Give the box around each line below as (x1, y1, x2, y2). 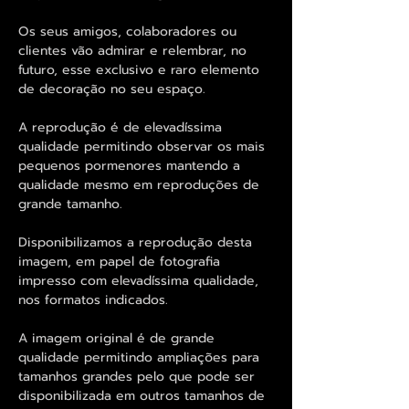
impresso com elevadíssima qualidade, (18, 270, 258, 290)
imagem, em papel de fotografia (18, 251, 220, 271)
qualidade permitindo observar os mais (18, 136, 265, 156)
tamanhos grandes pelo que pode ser (18, 366, 255, 386)
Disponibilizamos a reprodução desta (18, 232, 252, 252)
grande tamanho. (18, 194, 127, 214)
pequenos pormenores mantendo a (18, 155, 240, 175)
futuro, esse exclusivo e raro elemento (18, 59, 259, 79)
